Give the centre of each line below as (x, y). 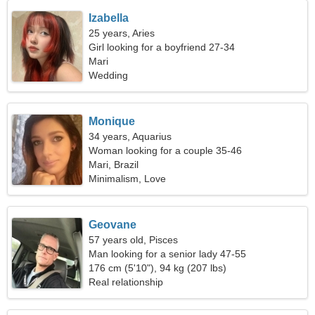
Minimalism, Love (128, 179)
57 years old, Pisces (134, 240)
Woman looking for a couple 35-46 (166, 150)
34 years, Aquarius (130, 136)
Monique (112, 121)
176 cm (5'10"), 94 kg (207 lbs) (158, 268)
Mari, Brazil (114, 165)
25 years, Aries (122, 33)
